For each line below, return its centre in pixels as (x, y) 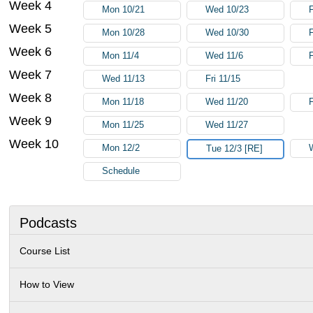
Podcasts (49, 223)
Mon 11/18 (123, 102)
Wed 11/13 (124, 79)
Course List (45, 250)
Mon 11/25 (123, 125)
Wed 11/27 (227, 125)
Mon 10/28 (124, 32)
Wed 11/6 (225, 56)
